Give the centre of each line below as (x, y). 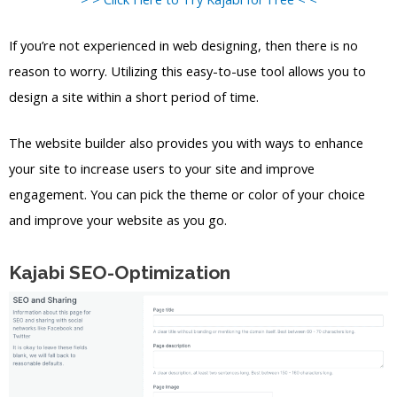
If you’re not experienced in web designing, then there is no (183, 45)
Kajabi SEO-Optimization (120, 272)
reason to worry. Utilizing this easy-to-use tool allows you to (187, 70)
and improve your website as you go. (118, 220)
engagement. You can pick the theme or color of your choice (187, 195)
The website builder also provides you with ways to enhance (186, 143)
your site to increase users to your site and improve (162, 169)
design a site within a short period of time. (134, 96)
